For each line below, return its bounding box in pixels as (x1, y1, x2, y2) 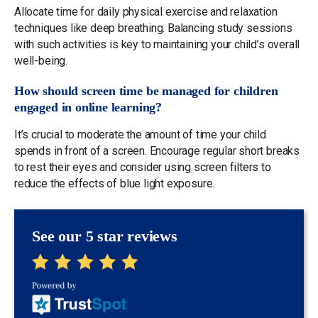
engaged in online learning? (14, 99, 162, 114)
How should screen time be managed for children (14, 83, 278, 98)
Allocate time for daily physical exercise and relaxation (14, 4, 278, 18)
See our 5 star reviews (32, 227, 177, 245)
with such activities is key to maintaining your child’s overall (14, 37, 300, 51)
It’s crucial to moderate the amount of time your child (14, 127, 266, 141)
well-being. (14, 53, 67, 67)
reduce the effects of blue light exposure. (14, 176, 215, 190)
